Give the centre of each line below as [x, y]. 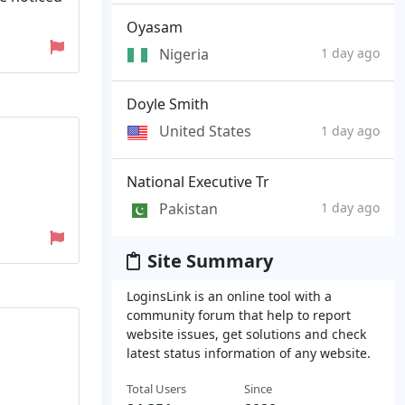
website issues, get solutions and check [246, 334]
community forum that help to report [239, 315]
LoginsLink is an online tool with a [229, 296]
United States [205, 132]
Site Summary [210, 260]
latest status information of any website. [249, 353]
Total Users [156, 388]
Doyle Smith [168, 104]
